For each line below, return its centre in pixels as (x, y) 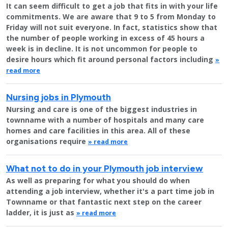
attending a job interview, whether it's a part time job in (110, 191)
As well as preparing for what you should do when (98, 180)
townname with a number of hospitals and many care (105, 120)
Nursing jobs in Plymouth (59, 97)
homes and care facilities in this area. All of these (98, 131)
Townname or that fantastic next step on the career (104, 202)
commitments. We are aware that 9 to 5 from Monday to (111, 17)
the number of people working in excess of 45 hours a (105, 38)
